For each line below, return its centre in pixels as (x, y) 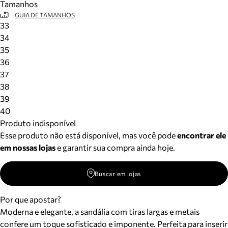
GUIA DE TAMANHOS (45, 15)
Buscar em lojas (118, 174)
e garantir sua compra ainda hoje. (115, 147)
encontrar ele (202, 135)
